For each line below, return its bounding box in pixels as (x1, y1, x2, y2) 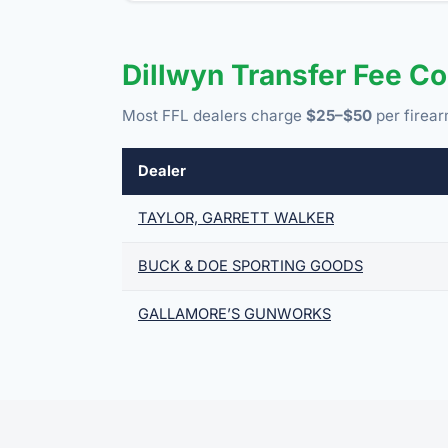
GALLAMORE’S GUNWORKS (138, 304, 331, 323)
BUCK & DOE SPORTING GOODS (138, 256, 363, 275)
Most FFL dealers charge (122, 105, 306, 125)
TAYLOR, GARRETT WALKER (138, 208, 334, 227)
